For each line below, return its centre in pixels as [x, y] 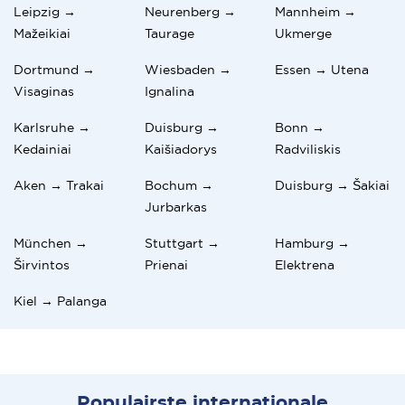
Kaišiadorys [180, 149]
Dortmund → [54, 69]
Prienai [166, 264]
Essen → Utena [322, 69]
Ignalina [169, 91]
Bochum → [179, 185]
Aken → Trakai [59, 185]
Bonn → [300, 127]
